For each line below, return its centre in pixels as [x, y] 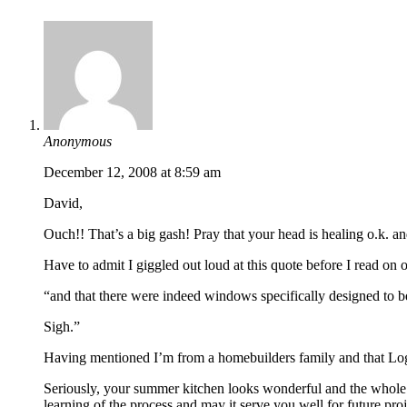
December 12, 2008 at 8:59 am [132, 172]
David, [63, 203]
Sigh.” [62, 326]
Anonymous [78, 141]
